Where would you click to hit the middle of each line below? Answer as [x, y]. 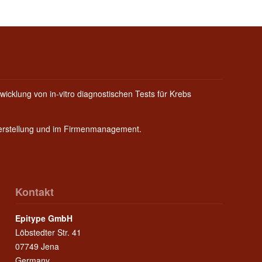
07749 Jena [37, 247]
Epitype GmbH [44, 218]
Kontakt [35, 192]
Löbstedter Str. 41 [49, 232]
